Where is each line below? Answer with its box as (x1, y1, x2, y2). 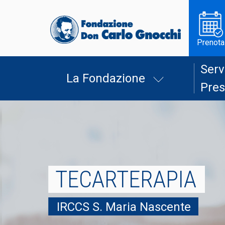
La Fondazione (66, 71, 145, 85)
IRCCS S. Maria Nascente (56, 200, 191, 214)
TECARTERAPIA (55, 166, 197, 193)
